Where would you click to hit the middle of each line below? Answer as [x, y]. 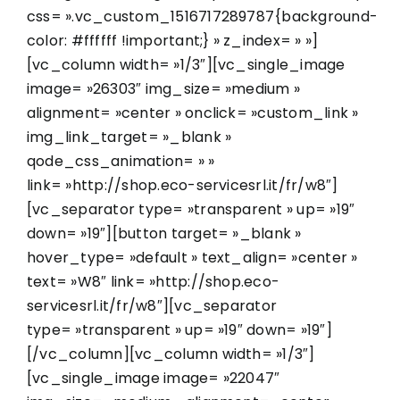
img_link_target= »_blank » [129, 137]
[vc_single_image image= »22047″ [154, 378]
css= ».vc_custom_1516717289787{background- [203, 16]
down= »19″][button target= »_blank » [164, 233]
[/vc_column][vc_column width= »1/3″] [171, 354]
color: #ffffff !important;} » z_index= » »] [173, 40]
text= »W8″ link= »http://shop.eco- [154, 281]
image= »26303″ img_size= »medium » [164, 88]
